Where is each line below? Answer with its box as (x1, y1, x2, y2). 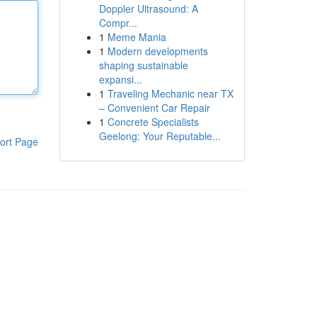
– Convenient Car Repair (98, 100, 210, 115)
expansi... (98, 72, 142, 86)
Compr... (98, 16, 137, 30)
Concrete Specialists (107, 115, 199, 129)
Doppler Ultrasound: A (98, 1, 198, 16)
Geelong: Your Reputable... (98, 129, 221, 143)
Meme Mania (107, 30, 166, 44)
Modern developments (107, 44, 208, 58)
